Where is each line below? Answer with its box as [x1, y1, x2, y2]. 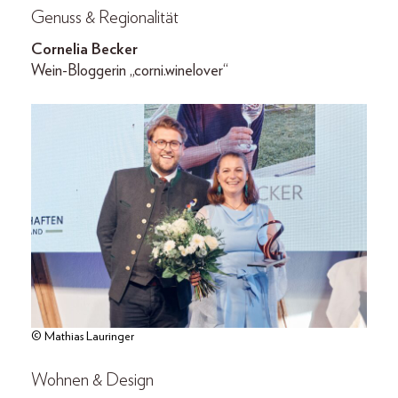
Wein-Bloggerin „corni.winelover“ [31, 62, 228, 79]
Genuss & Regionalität [31, 8, 179, 27]
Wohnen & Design [31, 370, 154, 389]
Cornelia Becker [31, 41, 138, 58]
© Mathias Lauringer [31, 330, 134, 343]
